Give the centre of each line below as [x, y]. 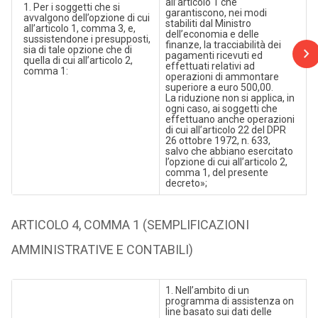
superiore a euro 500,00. [219, 87]
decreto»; [186, 183]
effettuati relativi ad [210, 66]
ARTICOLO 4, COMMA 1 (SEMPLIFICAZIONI [130, 225]
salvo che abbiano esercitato [229, 151]
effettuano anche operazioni [230, 119]
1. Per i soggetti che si [71, 7]
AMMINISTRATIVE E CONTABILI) [102, 250]
